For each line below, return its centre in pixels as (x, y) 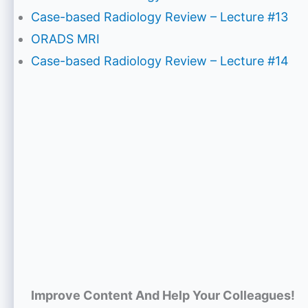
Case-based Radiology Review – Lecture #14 (160, 61)
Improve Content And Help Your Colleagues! (163, 296)
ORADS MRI (65, 39)
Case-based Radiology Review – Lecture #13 (159, 17)
